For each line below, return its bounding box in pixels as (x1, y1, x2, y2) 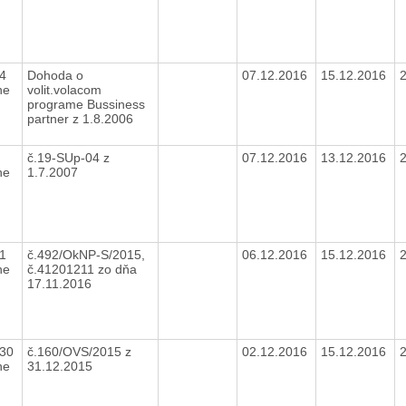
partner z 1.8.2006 (26, 111, 137, 126)
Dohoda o (26, 67, 83, 82)
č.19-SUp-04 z (26, 150, 110, 165)
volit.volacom (26, 82, 101, 97)
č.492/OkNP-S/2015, (26, 246, 145, 262)
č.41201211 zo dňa (26, 261, 137, 276)
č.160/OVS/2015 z (26, 343, 131, 359)
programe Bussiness (26, 96, 145, 111)
